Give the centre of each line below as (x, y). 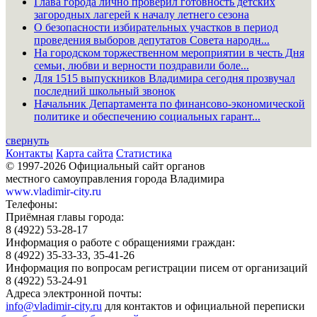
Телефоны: (31, 204)
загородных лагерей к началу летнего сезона (142, 14)
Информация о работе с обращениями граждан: (120, 242)
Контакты (29, 153)
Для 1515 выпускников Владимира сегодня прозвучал (165, 78)
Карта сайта (85, 153)
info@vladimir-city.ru (54, 306)
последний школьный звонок (105, 91)
